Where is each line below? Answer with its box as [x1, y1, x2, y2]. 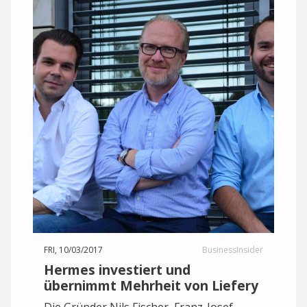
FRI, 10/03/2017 [44, 244, 103, 256]
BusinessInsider [202, 244, 263, 256]
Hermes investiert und [44, 260, 191, 279]
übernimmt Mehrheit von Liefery [44, 276, 258, 295]
